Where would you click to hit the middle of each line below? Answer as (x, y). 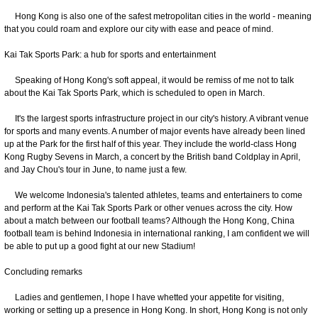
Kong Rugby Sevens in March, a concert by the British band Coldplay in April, (152, 157)
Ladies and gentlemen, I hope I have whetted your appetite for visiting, (144, 297)
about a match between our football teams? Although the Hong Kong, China (149, 220)
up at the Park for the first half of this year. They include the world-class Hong (150, 144)
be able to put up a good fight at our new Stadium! (100, 246)
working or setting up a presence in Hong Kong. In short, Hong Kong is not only (156, 310)
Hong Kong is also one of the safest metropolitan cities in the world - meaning (158, 16)
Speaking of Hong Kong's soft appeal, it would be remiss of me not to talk (149, 80)
